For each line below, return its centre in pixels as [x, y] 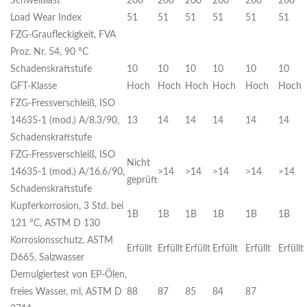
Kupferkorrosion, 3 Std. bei [67, 207]
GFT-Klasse [34, 87]
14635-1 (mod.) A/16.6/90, [67, 172]
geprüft [142, 181]
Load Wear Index [46, 18]
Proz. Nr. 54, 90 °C [49, 52]
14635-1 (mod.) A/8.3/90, [65, 121]
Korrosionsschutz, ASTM [62, 241]
